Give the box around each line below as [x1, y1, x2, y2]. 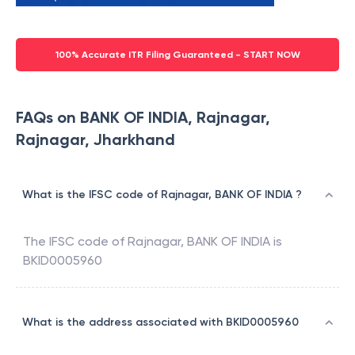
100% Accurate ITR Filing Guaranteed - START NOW [55, 49, 300, 61]
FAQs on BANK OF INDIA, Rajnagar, [16, 108, 270, 128]
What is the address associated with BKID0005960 [22, 315, 299, 330]
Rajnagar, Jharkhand [16, 130, 175, 150]
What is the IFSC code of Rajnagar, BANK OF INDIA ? [22, 188, 302, 202]
